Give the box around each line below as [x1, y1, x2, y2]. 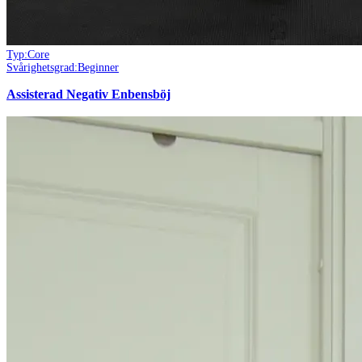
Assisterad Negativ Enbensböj [6, 87, 170, 103]
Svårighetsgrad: [6, 61, 78, 74]
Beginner [78, 61, 119, 74]
